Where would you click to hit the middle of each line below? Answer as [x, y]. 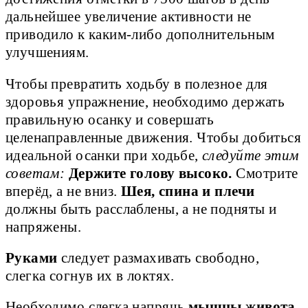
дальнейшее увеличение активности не [129, 17]
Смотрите [267, 173]
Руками [33, 257]
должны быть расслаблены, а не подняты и [141, 209]
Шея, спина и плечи [188, 191]
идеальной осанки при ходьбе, [104, 155]
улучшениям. [47, 53]
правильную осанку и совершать [110, 119]
